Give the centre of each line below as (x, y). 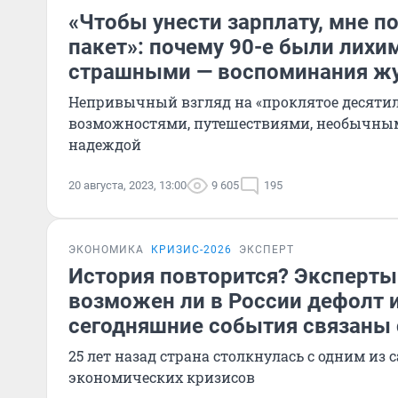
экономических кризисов (162, 377)
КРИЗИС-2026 (191, 250)
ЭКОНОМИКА (106, 250)
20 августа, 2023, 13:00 (127, 185)
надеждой (105, 144)
